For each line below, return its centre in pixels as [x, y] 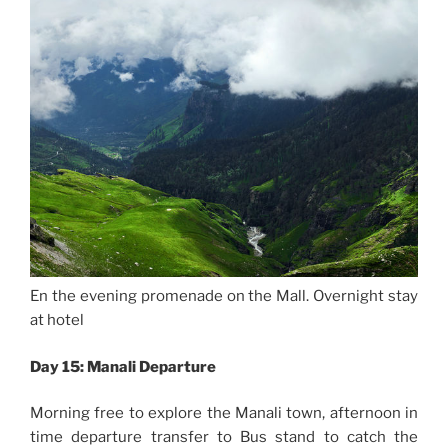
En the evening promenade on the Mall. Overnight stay [224, 296]
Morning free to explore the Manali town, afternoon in [224, 413]
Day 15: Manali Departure [123, 366]
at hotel [57, 320]
